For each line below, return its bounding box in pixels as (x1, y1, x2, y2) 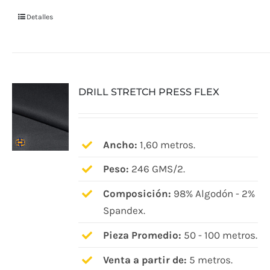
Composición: (102, 187, 171, 200)
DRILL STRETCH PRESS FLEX (78, 86, 220, 98)
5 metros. (186, 254, 233, 266)
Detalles (27, 13, 53, 22)
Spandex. (102, 204, 145, 217)
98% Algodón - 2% (171, 187, 255, 200)
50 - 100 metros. (181, 229, 257, 242)
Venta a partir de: (102, 254, 187, 266)
